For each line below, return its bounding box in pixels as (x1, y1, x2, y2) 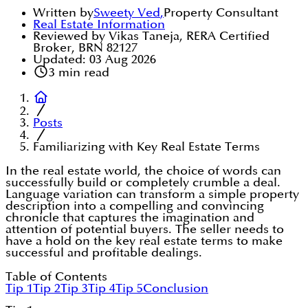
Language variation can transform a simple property (5, 188, 299, 201)
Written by (33, 7, 93, 19)
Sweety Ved (93, 7, 160, 19)
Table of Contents (5, 271, 107, 283)
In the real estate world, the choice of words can (5, 165, 281, 177)
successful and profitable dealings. (5, 247, 202, 259)
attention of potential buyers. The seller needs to (5, 223, 284, 236)
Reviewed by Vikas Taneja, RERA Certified (33, 30, 269, 43)
